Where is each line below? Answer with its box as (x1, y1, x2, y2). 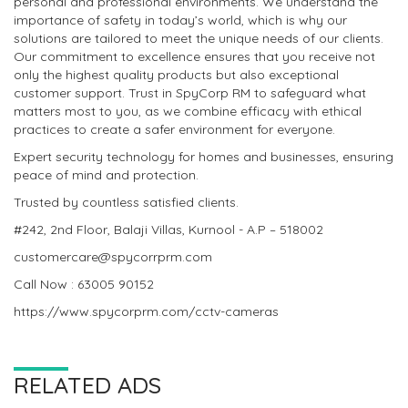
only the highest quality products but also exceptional (14, 66, 339, 83)
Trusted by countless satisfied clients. (14, 194, 239, 210)
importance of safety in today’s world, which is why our (14, 12, 347, 28)
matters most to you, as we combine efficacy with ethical (14, 103, 362, 119)
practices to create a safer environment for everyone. (14, 121, 335, 138)
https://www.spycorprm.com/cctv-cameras (14, 303, 279, 320)
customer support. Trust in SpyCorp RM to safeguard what (14, 85, 366, 101)
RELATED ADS (14, 371, 161, 399)
